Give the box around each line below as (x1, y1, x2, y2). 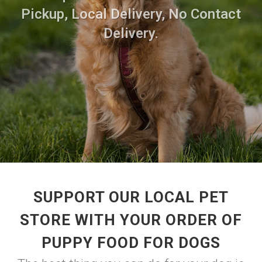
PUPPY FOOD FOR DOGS (42, 234, 220, 251)
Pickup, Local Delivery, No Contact (21, 5, 241, 22)
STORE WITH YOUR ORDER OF (20, 211, 242, 229)
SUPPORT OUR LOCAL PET (33, 188, 229, 206)
